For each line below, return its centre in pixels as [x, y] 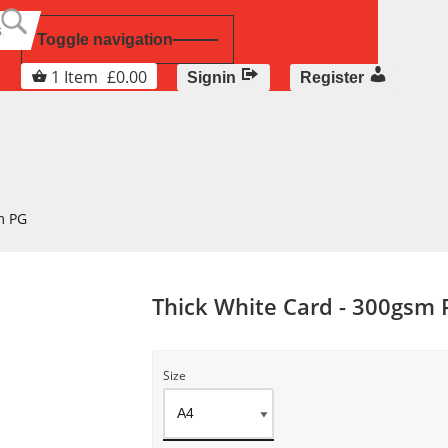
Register [332, 77]
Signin [211, 77]
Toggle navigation [105, 39]
